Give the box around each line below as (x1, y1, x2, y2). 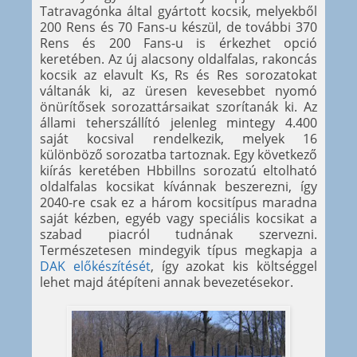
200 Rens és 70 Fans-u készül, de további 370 (40, 18, 317, 37)
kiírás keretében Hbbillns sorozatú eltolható (40, 162, 317, 180)
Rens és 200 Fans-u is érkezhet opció (40, 34, 317, 53)
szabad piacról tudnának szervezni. (40, 226, 317, 244)
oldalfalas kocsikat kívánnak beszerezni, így (40, 178, 317, 196)
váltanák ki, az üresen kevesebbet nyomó (40, 82, 317, 100)
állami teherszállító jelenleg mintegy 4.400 (40, 114, 317, 132)
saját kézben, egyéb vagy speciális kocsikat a (40, 210, 317, 228)
